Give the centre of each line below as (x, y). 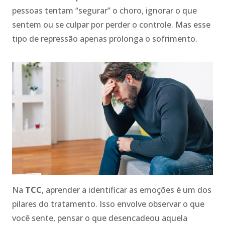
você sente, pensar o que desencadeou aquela (100, 218)
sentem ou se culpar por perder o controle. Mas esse (111, 24)
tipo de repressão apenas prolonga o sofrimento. (105, 38)
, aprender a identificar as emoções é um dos (127, 190)
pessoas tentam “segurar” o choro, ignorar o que (104, 10)
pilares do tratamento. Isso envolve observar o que (108, 204)
